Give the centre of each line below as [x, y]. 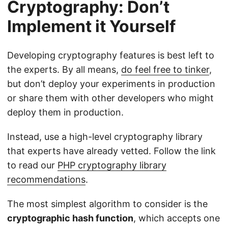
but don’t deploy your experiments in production [111, 84]
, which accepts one [177, 218]
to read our [32, 165]
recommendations [46, 180]
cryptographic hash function [70, 218]
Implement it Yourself [91, 26]
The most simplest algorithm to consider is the [107, 204]
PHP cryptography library [112, 165]
